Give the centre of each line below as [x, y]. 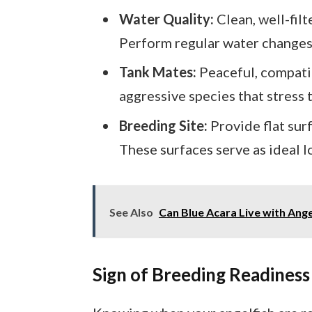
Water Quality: [166, 18]
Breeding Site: [163, 126]
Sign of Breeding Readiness [201, 275]
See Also [131, 212]
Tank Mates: [157, 72]
